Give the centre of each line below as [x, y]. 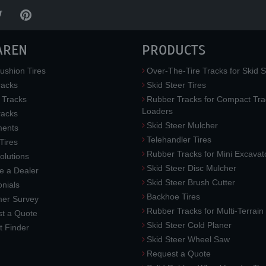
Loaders [157, 111]
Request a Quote [179, 253]
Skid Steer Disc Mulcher [191, 168]
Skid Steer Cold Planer [189, 225]
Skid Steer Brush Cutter [191, 182]
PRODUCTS [174, 50]
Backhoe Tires [173, 196]
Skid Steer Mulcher [182, 125]
